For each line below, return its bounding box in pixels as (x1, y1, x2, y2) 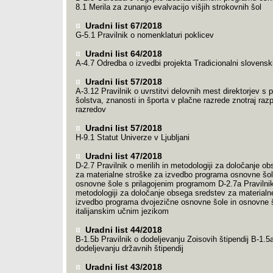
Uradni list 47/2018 (82, 151, 162, 161)
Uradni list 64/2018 (82, 49, 162, 58)
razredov (75, 105, 106, 114)
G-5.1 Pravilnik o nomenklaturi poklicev (75, 30, 214, 40)
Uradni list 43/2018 (82, 262, 162, 272)
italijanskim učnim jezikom (75, 207, 169, 216)
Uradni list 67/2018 (82, 21, 162, 30)
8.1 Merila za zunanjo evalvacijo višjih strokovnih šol (75, 2, 261, 12)
